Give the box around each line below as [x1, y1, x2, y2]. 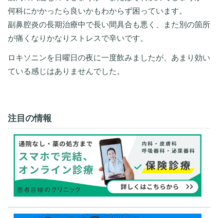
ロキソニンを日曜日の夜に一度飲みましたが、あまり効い [8, 53, 210, 62]
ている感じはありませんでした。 [8, 66, 125, 76]
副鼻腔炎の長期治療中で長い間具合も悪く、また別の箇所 [8, 19, 210, 29]
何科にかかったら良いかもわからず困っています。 [8, 6, 187, 16]
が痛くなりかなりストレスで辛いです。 [8, 33, 148, 43]
